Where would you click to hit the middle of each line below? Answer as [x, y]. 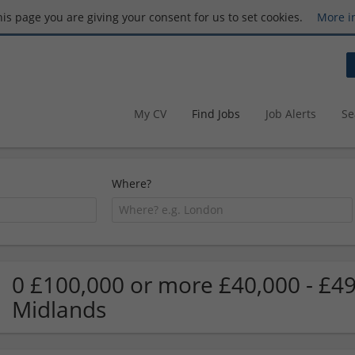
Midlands [59, 309]
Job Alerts [291, 113]
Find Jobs [216, 113]
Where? [132, 183]
